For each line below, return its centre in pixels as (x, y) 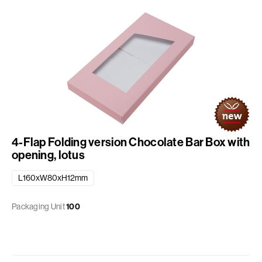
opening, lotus (48, 155)
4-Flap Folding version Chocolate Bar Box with (131, 142)
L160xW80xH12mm (53, 178)
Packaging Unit (38, 207)
